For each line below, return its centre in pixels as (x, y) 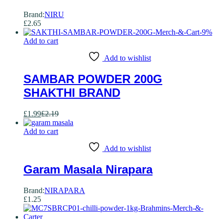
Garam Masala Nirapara (88, 169)
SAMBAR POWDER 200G (93, 79)
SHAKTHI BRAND (72, 93)
